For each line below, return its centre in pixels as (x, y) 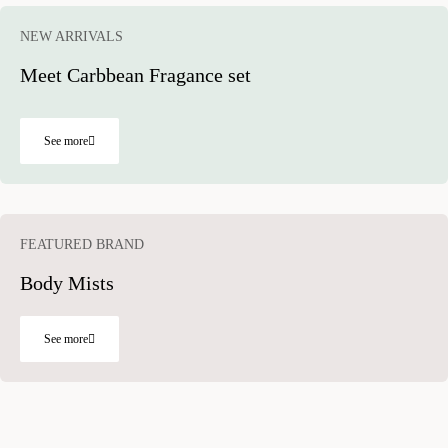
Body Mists (67, 282)
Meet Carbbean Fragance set (135, 74)
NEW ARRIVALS (71, 36)
